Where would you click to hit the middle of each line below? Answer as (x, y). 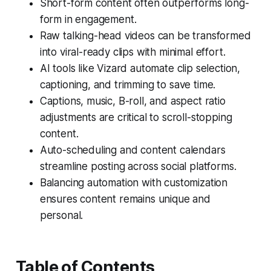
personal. (61, 215)
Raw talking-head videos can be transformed (145, 35)
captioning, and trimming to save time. (128, 84)
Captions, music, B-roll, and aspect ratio (132, 101)
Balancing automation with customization (134, 182)
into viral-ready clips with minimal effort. (132, 52)
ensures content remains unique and (125, 199)
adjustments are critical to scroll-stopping (136, 117)
